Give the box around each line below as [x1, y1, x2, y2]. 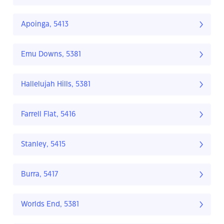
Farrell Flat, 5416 [21, 111, 76, 118]
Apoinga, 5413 [21, 21, 68, 28]
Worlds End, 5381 [21, 201, 79, 208]
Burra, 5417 [21, 171, 58, 178]
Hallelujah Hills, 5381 [21, 81, 90, 88]
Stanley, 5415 [21, 141, 65, 148]
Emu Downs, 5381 [21, 51, 81, 58]
